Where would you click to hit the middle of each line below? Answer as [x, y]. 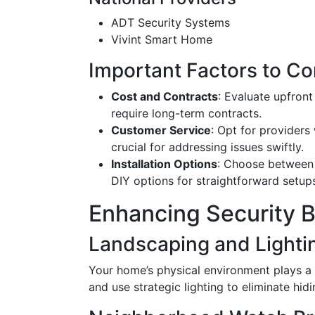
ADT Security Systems [171, 22]
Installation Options [164, 164]
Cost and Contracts [165, 96]
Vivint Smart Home [162, 39]
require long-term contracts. [186, 113]
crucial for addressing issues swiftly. [207, 147]
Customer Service [161, 130]
